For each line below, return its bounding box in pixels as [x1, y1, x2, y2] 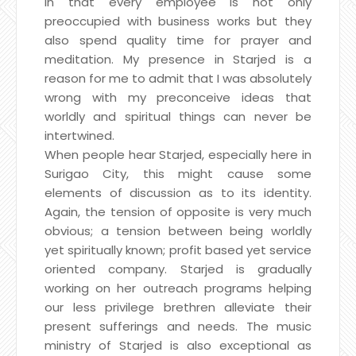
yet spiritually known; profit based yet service [44, 241, 311, 258]
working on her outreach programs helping [44, 279, 311, 296]
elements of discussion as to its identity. [44, 184, 311, 201]
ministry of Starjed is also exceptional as [44, 336, 311, 354]
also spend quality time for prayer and [44, 31, 311, 48]
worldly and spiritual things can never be [44, 107, 311, 125]
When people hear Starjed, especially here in [44, 145, 311, 163]
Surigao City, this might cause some [44, 164, 311, 182]
